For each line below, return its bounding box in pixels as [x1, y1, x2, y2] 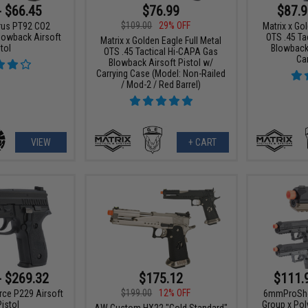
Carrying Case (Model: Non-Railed [96, 67, 226, 79]
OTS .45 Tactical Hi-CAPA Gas [104, 45, 219, 57]
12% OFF [159, 287, 191, 298]
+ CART [188, 136, 217, 148]
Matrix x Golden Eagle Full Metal [100, 34, 222, 46]
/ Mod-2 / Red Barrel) [121, 78, 201, 90]
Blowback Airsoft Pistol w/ [109, 56, 214, 68]
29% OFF [159, 19, 191, 31]
